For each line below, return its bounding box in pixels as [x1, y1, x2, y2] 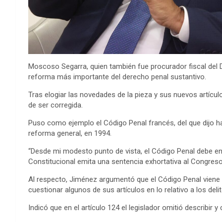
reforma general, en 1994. [28, 129, 111, 138]
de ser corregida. [28, 101, 83, 110]
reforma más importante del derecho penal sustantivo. [28, 72, 206, 82]
